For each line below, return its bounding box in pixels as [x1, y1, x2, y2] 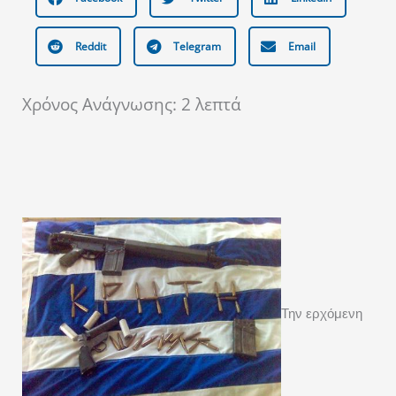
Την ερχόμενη [281, 307, 362, 322]
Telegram [173, 39, 221, 55]
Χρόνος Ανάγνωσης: [22, 93, 181, 117]
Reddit [75, 39, 106, 55]
